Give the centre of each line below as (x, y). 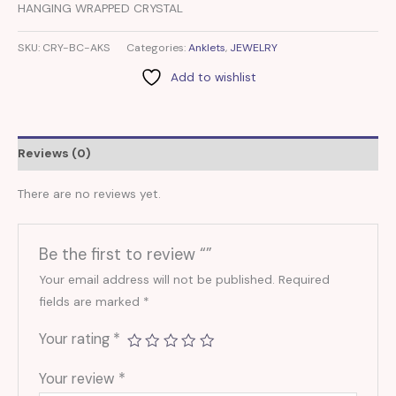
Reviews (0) (54, 153)
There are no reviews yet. (89, 193)
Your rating (76, 339)
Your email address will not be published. (156, 280)
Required (304, 280)
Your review (78, 379)
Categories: (157, 47)
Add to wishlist (213, 76)
